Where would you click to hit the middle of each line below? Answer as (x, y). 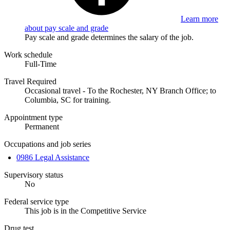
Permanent (42, 126)
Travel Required (30, 81)
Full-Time (41, 64)
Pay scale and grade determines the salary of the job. (109, 37)
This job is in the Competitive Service (85, 210)
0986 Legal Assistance (53, 157)
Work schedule (28, 54)
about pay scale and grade (66, 28)
